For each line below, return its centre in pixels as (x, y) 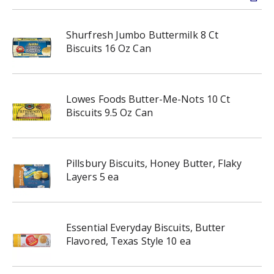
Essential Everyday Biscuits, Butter (146, 228)
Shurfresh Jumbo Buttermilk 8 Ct (143, 35)
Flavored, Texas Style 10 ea (128, 241)
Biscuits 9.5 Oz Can (109, 113)
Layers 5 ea (93, 177)
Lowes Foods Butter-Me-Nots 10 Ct (148, 99)
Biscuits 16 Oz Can (109, 48)
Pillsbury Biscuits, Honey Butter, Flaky (154, 163)
